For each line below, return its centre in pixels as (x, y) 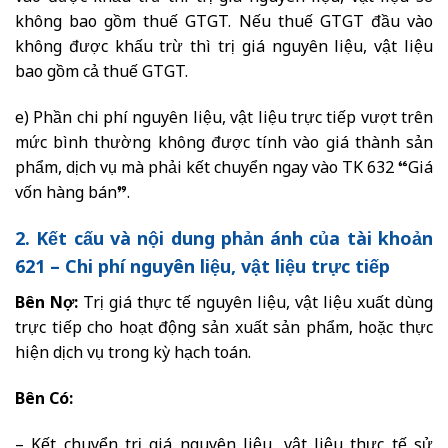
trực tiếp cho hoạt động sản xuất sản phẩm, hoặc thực (224, 330)
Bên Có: (44, 401)
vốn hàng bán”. (72, 194)
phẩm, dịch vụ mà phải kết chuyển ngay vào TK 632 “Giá (224, 169)
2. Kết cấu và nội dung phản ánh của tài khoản (224, 241)
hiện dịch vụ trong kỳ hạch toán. (133, 355)
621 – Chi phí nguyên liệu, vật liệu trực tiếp (202, 269)
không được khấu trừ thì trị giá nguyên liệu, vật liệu (224, 48)
